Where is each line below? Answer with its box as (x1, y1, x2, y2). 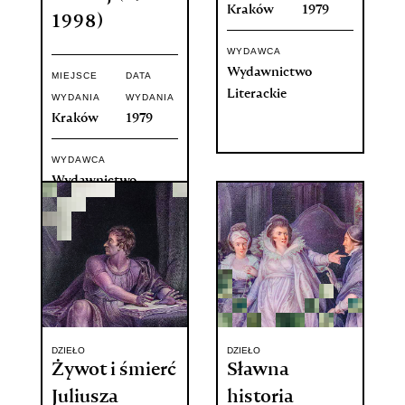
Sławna (226, 362, 289, 381)
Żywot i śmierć (51, 362, 176, 381)
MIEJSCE (51, 71, 98, 81)
